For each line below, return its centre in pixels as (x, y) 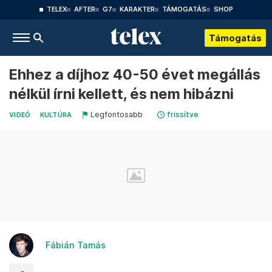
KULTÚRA (56, 115)
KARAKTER (137, 9)
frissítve (182, 114)
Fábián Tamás (76, 245)
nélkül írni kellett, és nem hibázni (121, 94)
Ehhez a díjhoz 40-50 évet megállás (135, 74)
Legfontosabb (116, 114)
